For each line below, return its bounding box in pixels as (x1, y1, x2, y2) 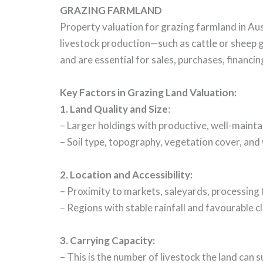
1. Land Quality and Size (60, 102, 168, 115)
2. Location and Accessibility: (60, 168, 193, 181)
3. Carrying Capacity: (60, 234, 155, 247)
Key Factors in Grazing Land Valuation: (60, 86, 237, 99)
